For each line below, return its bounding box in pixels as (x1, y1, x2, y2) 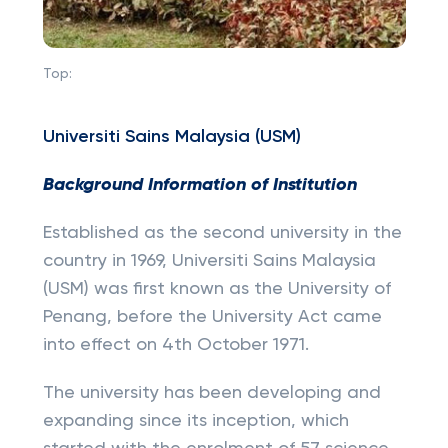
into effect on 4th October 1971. (42, 336, 309, 354)
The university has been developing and (42, 384, 381, 402)
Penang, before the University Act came (42, 308, 382, 326)
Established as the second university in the (42, 224, 402, 242)
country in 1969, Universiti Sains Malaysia (42, 252, 376, 270)
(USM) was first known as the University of (42, 280, 391, 298)
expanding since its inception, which (42, 412, 349, 430)
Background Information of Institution (42, 176, 357, 194)
